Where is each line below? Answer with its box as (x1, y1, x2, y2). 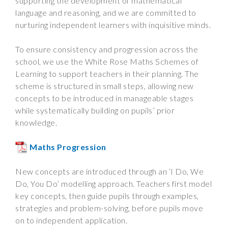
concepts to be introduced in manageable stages (15, 93, 193, 103)
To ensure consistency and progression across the (15, 44, 198, 54)
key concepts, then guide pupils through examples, (15, 191, 199, 201)
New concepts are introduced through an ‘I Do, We (15, 166, 204, 176)
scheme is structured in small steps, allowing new (15, 81, 194, 91)
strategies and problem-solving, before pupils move (15, 203, 203, 213)
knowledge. (15, 118, 59, 127)
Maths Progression (30, 142, 106, 152)
